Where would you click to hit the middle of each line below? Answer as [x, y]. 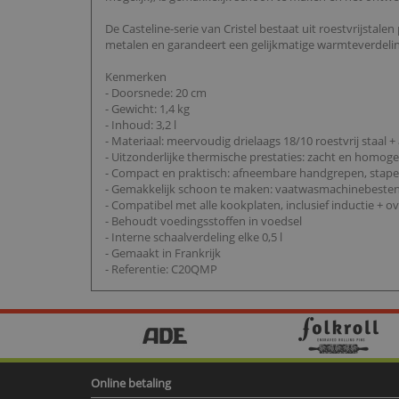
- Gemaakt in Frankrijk [163, 253]
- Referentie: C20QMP [161, 269]
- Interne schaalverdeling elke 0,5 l [194, 237]
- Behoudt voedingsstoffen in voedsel [204, 221]
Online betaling [131, 383]
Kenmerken [136, 77]
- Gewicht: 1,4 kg [147, 109]
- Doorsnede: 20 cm [156, 93]
